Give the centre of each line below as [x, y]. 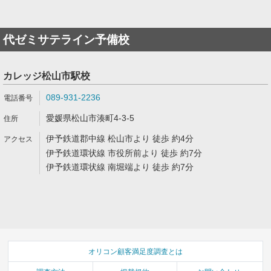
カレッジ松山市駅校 [47, 76]
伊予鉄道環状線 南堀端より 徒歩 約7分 [120, 167]
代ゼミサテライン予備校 [66, 40]
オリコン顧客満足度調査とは [135, 251]
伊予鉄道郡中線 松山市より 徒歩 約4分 [120, 139]
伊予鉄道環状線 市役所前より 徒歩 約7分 [124, 153]
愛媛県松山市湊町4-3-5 [90, 118]
